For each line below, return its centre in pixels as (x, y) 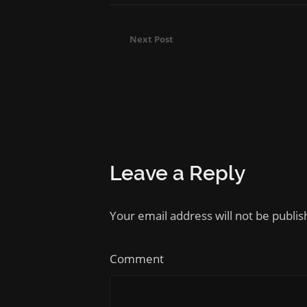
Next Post (151, 39)
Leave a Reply (177, 174)
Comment (137, 258)
